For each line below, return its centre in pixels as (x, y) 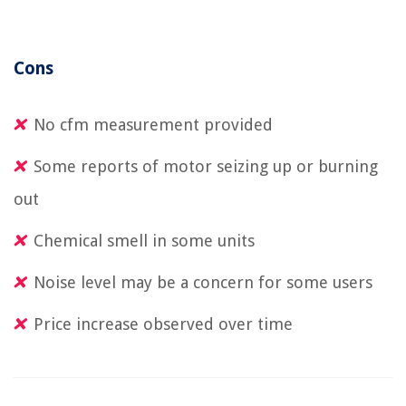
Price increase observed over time (163, 324)
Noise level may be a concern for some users (203, 282)
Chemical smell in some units (144, 240)
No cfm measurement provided (153, 124)
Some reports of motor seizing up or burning (206, 166)
